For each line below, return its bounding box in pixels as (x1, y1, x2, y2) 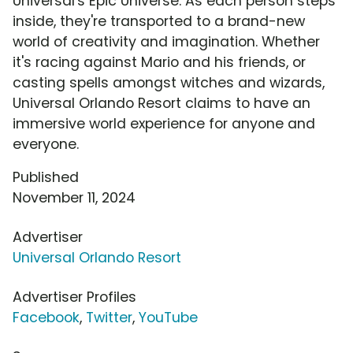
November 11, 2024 (13, 188, 136, 208)
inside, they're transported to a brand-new (13, 12, 305, 32)
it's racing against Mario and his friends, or (13, 53, 306, 72)
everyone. (13, 135, 79, 154)
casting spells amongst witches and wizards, (13, 73, 325, 93)
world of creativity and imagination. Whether (13, 32, 320, 52)
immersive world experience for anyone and (13, 114, 315, 134)
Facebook (13, 308, 80, 328)
